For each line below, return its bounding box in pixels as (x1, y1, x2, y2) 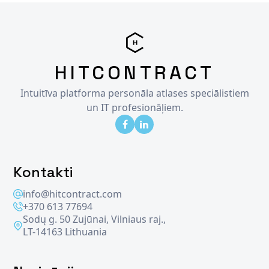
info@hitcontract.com (23, 187, 122, 201)
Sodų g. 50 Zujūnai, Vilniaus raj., (23, 212, 166, 226)
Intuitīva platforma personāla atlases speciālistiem (20, 86, 249, 100)
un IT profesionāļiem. (86, 100, 183, 114)
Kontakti (13, 162, 73, 181)
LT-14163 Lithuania (23, 225, 107, 238)
